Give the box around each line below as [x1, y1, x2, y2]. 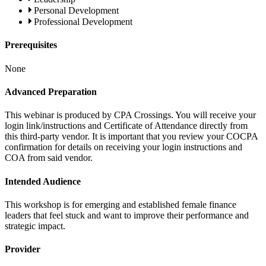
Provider [5, 244, 40, 255]
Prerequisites [5, 40, 57, 50]
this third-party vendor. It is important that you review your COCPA [5, 131, 258, 142]
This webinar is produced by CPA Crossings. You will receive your [5, 110, 256, 121]
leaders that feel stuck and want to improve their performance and [5, 210, 249, 220]
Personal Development [34, 5, 119, 16]
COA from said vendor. [5, 153, 93, 163]
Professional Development [34, 17, 132, 27]
